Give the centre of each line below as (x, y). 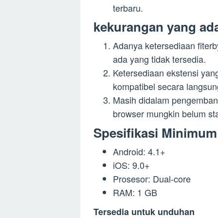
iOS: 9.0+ (131, 165)
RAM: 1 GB (135, 192)
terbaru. (128, 8)
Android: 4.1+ (139, 151)
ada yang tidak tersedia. (159, 59)
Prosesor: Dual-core (152, 178)
